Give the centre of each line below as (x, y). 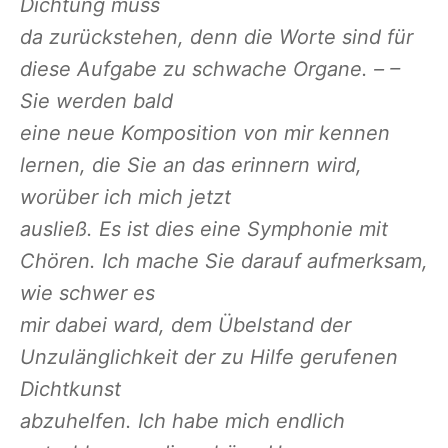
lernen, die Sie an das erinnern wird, (191, 165)
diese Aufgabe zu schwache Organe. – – (210, 69)
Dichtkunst (70, 389)
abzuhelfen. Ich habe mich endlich (182, 421)
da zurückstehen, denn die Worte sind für (216, 37)
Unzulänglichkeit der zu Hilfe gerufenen (209, 357)
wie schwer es (87, 293)
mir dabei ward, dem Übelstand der (185, 325)
